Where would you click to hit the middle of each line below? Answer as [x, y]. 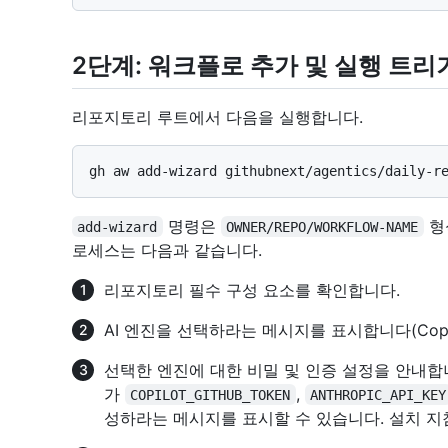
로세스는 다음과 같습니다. [167, 249]
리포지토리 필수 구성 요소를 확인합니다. [252, 289]
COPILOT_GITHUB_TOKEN [210, 394]
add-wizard [117, 226]
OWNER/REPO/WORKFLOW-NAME [322, 226]
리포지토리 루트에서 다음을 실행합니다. [217, 116]
